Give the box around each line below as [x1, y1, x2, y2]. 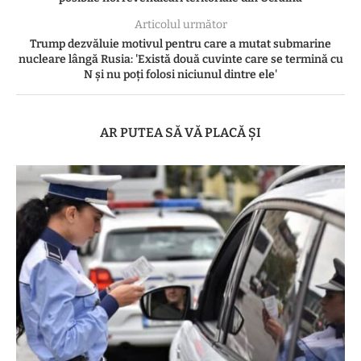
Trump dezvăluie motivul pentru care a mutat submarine [30, 36, 331, 51]
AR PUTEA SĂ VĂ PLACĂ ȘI [100, 124, 261, 140]
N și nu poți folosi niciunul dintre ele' [84, 67, 277, 81]
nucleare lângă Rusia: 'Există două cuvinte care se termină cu [18, 52, 343, 66]
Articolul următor [134, 17, 227, 31]
